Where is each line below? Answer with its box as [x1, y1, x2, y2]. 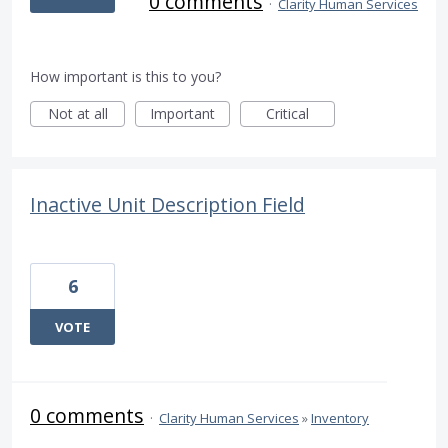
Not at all [47, 104, 108, 124]
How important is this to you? [30, 67, 221, 87]
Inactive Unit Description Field [30, 191, 305, 219]
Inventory [311, 409, 369, 428]
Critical [266, 104, 309, 124]
